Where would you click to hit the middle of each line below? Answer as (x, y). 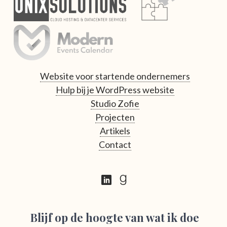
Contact (115, 145)
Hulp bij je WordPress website (115, 90)
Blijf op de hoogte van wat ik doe (115, 218)
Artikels (115, 131)
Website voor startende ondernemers (115, 76)
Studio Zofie (115, 104)
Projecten (115, 117)
